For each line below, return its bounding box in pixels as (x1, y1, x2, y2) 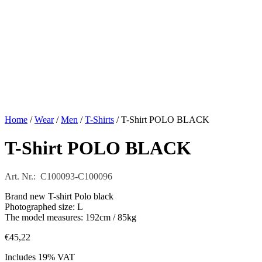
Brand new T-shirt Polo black (5, 191, 113, 202)
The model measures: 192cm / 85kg (5, 212, 136, 223)
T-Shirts (85, 114, 114, 125)
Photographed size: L (5, 202, 83, 212)
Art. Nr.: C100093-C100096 (5, 171, 112, 182)
